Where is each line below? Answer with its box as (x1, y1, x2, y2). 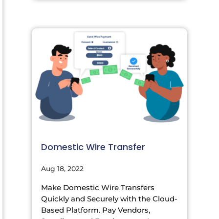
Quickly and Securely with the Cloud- (41, 194, 177, 204)
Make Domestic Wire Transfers (41, 183, 154, 193)
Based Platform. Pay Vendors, (41, 205, 150, 215)
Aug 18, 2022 (41, 164, 84, 174)
